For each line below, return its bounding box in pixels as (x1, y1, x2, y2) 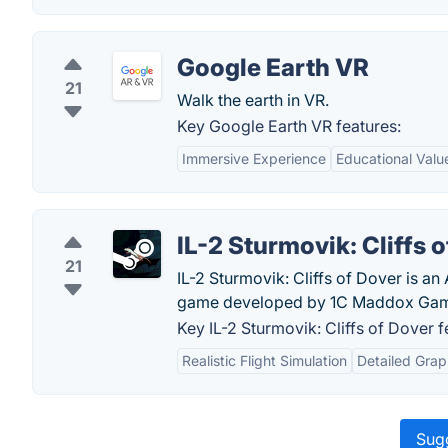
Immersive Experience (182, 150, 326, 167)
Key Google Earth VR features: (177, 116, 401, 136)
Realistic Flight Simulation (182, 352, 347, 369)
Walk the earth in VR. (177, 90, 329, 110)
